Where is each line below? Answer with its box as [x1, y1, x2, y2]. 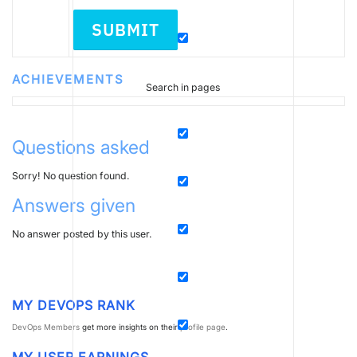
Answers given [12, 194, 135, 218]
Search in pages [146, 81, 220, 94]
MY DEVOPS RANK [12, 297, 135, 314]
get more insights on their [80, 322, 180, 331]
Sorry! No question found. [12, 170, 130, 182]
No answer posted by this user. [12, 228, 152, 241]
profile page [180, 322, 226, 331]
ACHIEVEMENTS [12, 72, 124, 88]
